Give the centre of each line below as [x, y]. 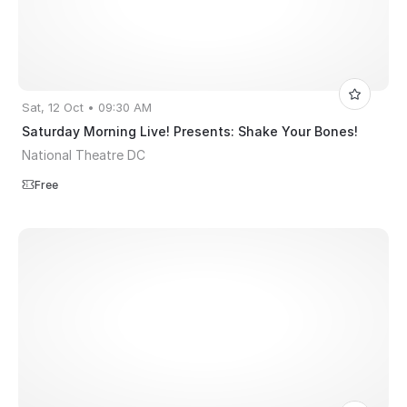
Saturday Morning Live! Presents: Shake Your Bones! [190, 132]
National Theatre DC [84, 155]
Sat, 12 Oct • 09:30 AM [87, 108]
